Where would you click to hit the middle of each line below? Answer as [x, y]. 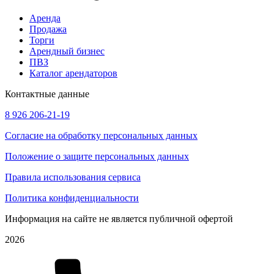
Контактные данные [47, 94]
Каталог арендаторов [73, 73]
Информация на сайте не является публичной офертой [119, 219]
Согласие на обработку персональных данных [101, 136]
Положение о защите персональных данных [97, 157]
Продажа [48, 29]
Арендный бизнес [67, 51]
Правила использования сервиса [73, 177]
